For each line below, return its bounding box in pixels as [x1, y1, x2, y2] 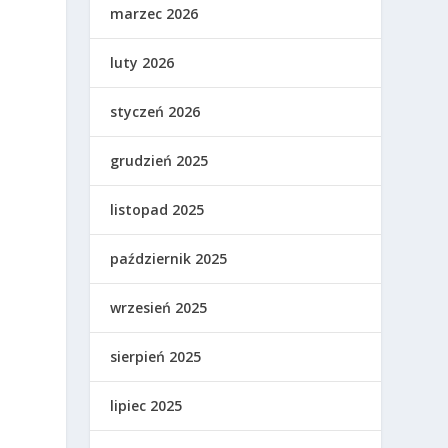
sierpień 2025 [110, 347, 202, 367]
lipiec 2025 [110, 396, 183, 416]
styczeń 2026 [110, 102, 201, 122]
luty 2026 [110, 53, 175, 73]
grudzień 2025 [110, 151, 209, 171]
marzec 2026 [110, 4, 199, 24]
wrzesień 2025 [110, 298, 208, 318]
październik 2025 [110, 249, 228, 269]
